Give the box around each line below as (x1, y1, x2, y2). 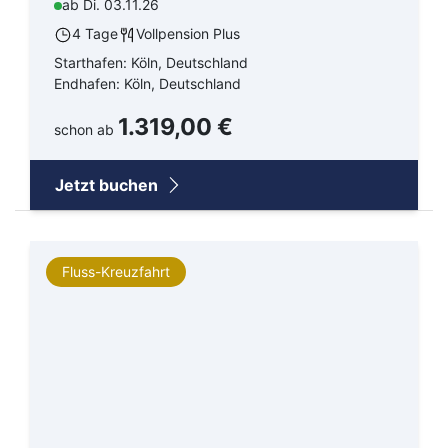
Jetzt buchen (55, 175, 162, 196)
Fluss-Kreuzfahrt (62, 263, 170, 281)
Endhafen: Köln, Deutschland (54, 75, 241, 93)
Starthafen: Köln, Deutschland (54, 54, 248, 72)
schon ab (54, 121, 118, 139)
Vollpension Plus (136, 25, 240, 43)
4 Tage (72, 25, 118, 43)
